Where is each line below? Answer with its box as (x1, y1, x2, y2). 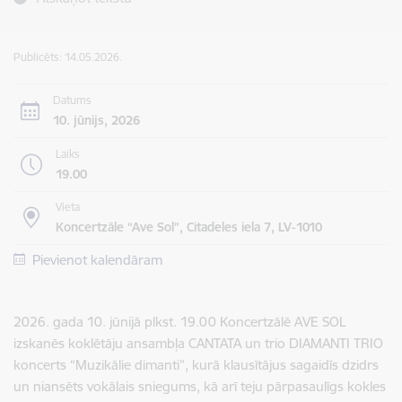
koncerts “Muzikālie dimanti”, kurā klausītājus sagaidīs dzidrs (13, 356, 379, 373)
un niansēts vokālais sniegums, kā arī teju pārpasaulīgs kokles (13, 378, 386, 395)
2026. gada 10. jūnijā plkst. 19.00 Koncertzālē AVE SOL (13, 313, 346, 330)
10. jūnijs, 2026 (52, 111, 140, 128)
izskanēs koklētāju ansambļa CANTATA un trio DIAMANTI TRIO (13, 335, 383, 352)
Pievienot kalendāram (31, 251, 162, 268)
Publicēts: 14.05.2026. (13, 50, 122, 64)
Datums (52, 92, 92, 107)
